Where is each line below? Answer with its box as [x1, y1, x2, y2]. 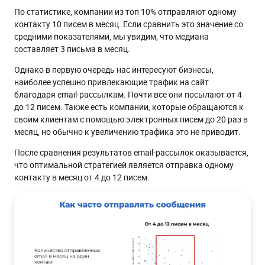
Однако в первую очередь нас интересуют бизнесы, [14, 64, 214, 76]
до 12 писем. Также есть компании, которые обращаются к [14, 101, 244, 113]
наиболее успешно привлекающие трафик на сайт [14, 76, 209, 88]
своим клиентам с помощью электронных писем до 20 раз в [14, 114, 248, 125]
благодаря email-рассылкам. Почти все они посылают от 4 [14, 89, 242, 101]
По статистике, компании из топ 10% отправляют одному [14, 6, 237, 18]
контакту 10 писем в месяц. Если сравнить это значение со [14, 18, 243, 30]
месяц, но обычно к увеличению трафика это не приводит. [14, 126, 241, 138]
